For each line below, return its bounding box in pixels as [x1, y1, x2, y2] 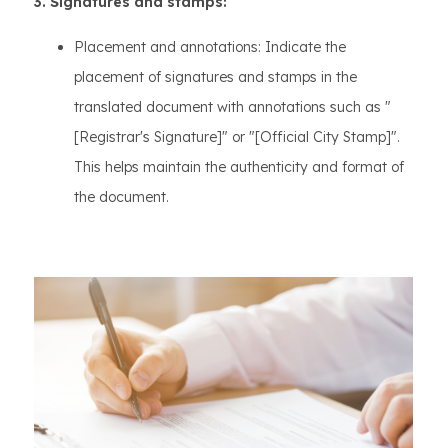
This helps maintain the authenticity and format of [74, 158, 404, 176]
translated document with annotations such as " [74, 98, 391, 116]
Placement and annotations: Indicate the [74, 38, 346, 56]
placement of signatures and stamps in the [74, 68, 357, 86]
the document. [74, 188, 169, 206]
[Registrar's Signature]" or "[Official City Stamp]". [74, 128, 400, 146]
